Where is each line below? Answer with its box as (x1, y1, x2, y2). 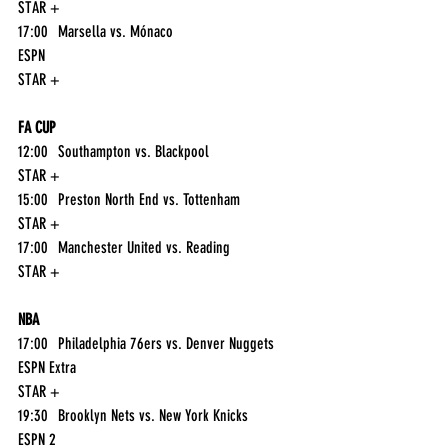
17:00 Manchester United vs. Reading (230, 238, 258, 258)
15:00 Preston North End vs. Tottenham (240, 190, 258, 210)
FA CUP (18, 118, 56, 138)
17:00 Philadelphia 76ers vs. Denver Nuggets (274, 334, 298, 354)
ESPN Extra (18, 358, 76, 378)
